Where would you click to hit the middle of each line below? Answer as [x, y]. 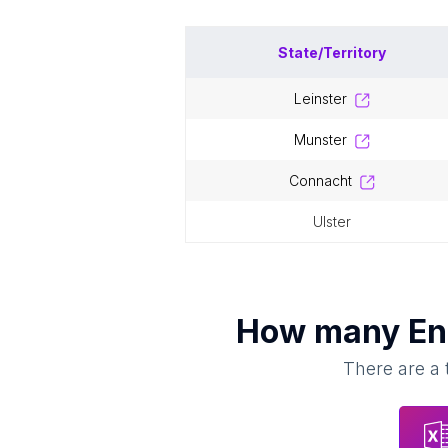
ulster [336, 221]
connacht [325, 180]
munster [326, 139]
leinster [324, 98]
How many [321, 331]
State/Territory [331, 52]
